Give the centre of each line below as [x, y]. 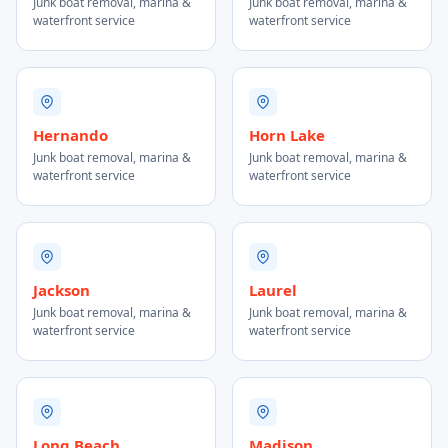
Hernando [70, 135]
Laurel [273, 290]
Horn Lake [287, 135]
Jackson [61, 290]
